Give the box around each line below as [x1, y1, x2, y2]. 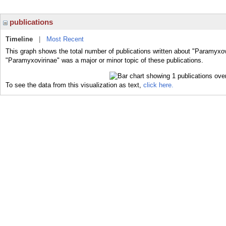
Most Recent [46, 35, 84, 43]
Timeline [6, 35, 33, 43]
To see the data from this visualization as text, [6, 81, 143, 89]
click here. [143, 81, 174, 89]
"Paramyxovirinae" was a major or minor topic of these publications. [6, 56, 203, 64]
